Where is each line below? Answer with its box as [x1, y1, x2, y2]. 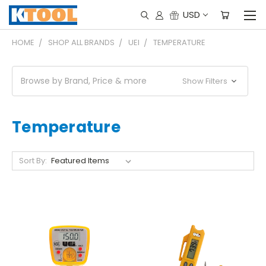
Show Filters [182, 75, 230, 87]
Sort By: [18, 155, 47, 166]
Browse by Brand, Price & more [21, 75, 147, 87]
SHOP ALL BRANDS [48, 37, 115, 48]
